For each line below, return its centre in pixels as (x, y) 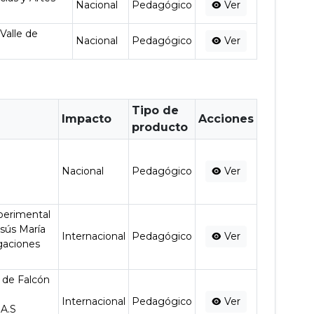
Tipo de (156, 110)
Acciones (226, 119)
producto (160, 127)
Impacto (87, 119)
